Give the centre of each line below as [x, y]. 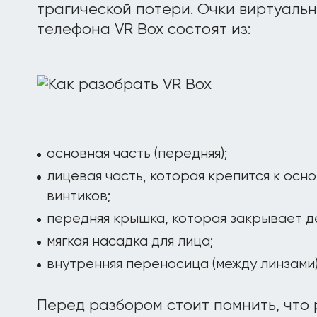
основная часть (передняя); [137, 154]
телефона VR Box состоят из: [144, 30]
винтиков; [79, 196]
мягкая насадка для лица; [130, 242]
